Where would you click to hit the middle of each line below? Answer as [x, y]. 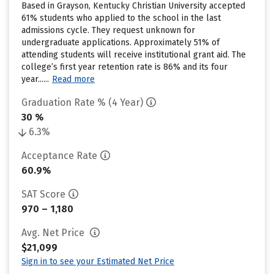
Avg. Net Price [54, 233]
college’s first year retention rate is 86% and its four [124, 67]
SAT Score [43, 194]
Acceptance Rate [59, 156]
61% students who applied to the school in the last [121, 18]
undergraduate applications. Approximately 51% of [120, 43]
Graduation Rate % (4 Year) [82, 102]
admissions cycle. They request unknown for [108, 30]
